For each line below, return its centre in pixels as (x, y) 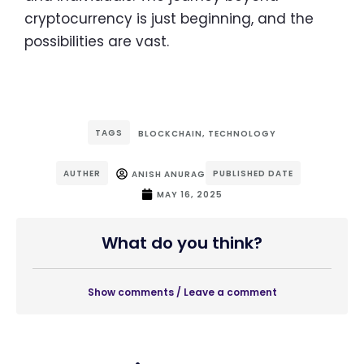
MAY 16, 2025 (190, 194)
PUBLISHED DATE (253, 173)
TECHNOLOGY (242, 133)
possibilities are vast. (97, 41)
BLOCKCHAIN (170, 133)
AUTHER (82, 173)
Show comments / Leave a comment (182, 292)
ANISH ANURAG (168, 174)
